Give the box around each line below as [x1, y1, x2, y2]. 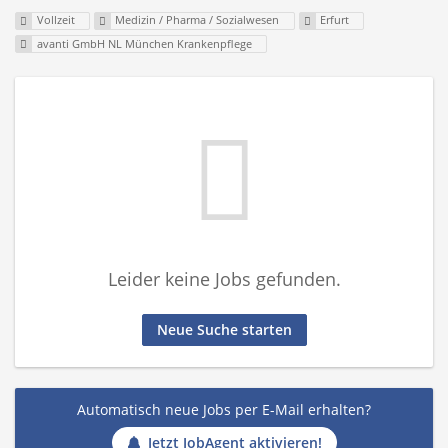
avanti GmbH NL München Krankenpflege [36, 36, 252, 52]
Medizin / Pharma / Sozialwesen [115, 12, 280, 28]
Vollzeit [36, 12, 75, 28]
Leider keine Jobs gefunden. [107, 267, 341, 292]
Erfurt [320, 12, 350, 28]
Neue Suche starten [156, 320, 292, 340]
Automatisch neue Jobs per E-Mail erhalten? [77, 399, 371, 419]
